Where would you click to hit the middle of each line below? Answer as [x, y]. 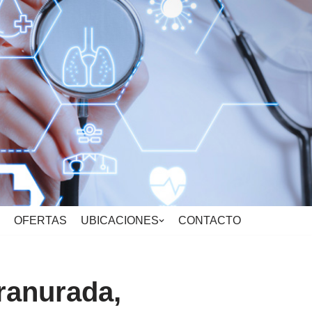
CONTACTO [210, 220]
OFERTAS [40, 220]
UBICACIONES [120, 220]
